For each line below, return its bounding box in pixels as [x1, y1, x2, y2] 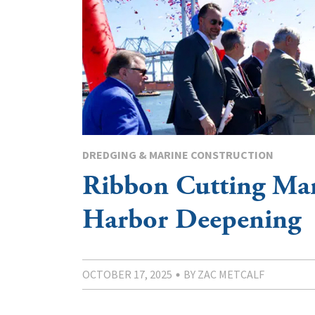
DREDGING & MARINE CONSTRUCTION [82, 148, 274, 162]
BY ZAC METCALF [184, 267, 264, 282]
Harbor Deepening [82, 202, 301, 238]
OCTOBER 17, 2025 [82, 267, 172, 282]
